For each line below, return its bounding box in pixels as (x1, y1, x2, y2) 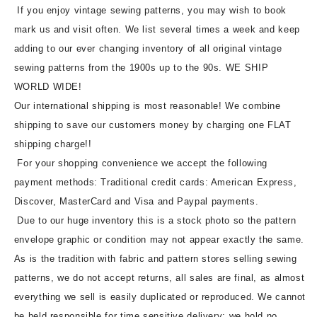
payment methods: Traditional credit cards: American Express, (13, 176, 297, 188)
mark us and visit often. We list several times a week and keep (13, 23, 300, 35)
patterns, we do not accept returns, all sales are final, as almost (13, 272, 305, 283)
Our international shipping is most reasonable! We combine (13, 100, 281, 111)
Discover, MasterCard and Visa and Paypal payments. (13, 195, 259, 207)
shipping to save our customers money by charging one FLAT (13, 119, 292, 130)
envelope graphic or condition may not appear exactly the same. (13, 234, 304, 245)
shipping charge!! (13, 138, 92, 149)
